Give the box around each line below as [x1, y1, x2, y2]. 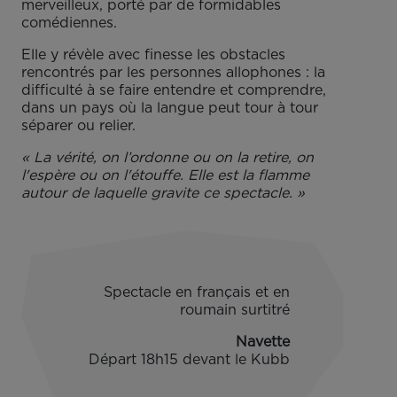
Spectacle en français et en [104, 284, 290, 301]
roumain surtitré [180, 301, 290, 319]
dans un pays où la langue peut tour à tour [21, 99, 318, 117]
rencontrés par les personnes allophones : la [21, 64, 325, 82]
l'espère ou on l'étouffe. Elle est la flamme [21, 167, 309, 184]
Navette [236, 333, 290, 351]
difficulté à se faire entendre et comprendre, [21, 82, 326, 99]
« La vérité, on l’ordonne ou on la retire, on [21, 149, 314, 167]
